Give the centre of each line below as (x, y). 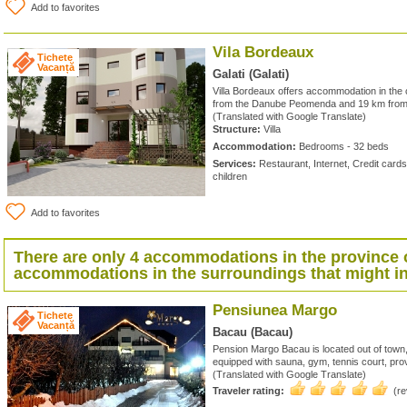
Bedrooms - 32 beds (342, 146)
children (230, 176)
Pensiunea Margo (275, 310)
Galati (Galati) (251, 74)
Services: (234, 164)
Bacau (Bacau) (253, 332)
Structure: (237, 129)
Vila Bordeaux (263, 52)
